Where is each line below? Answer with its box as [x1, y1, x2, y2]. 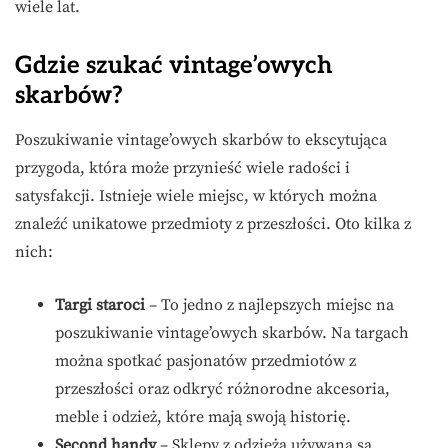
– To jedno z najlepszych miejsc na [145, 294, 394, 315]
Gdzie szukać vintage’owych [15, 50, 332, 80]
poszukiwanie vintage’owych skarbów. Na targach [55, 322, 409, 343]
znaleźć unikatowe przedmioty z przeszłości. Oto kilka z [15, 213, 411, 234]
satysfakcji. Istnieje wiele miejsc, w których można [15, 185, 377, 206]
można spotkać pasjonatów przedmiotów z [55, 350, 356, 371]
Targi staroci [55, 294, 145, 315]
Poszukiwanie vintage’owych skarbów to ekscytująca [15, 129, 387, 150]
